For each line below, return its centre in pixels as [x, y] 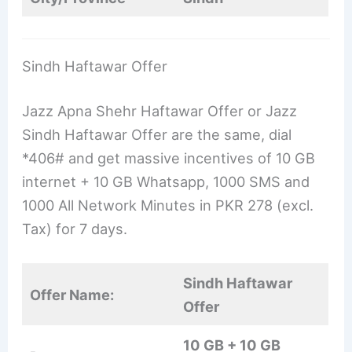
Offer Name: [72, 295]
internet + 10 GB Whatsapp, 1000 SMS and [166, 182]
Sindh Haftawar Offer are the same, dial [157, 135]
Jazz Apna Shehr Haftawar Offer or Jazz [160, 111]
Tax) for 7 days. [75, 229]
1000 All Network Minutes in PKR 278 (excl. [168, 205]
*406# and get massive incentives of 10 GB [169, 158]
